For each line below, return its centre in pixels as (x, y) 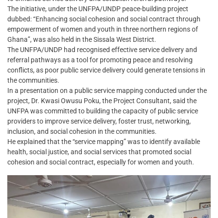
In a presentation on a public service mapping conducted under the (107, 91)
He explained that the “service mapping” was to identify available (104, 142)
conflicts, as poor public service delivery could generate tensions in (106, 70)
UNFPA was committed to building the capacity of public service (103, 111)
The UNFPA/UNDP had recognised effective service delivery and (102, 50)
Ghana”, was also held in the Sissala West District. (82, 40)
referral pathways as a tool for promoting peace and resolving (100, 60)
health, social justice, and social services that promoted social (99, 152)
